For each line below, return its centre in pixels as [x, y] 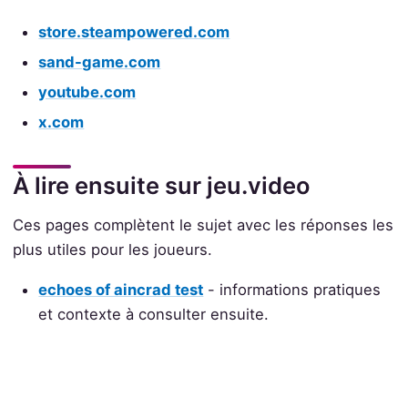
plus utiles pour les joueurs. [112, 250]
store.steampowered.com [134, 31]
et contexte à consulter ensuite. [154, 314]
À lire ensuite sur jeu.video [161, 186]
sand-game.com [100, 61]
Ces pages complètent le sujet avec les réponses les [203, 225]
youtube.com [87, 92]
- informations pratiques [292, 289]
